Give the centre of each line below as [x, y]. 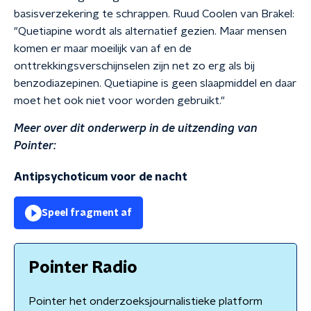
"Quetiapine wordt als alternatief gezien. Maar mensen [150, 31]
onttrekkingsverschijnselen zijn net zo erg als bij [134, 66]
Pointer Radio [83, 268]
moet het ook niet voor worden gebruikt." [119, 101]
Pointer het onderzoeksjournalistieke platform [145, 301]
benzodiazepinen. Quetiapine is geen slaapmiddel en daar [155, 83]
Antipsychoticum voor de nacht [101, 177]
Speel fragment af [87, 213]
